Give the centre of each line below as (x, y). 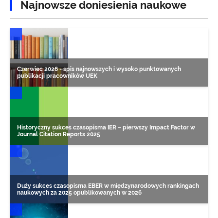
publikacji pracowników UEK (57, 76)
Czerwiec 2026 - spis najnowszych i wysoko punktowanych (99, 69)
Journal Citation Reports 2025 (59, 134)
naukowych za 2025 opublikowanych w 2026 (79, 192)
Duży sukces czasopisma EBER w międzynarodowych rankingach (108, 186)
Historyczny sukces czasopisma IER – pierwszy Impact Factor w (106, 127)
